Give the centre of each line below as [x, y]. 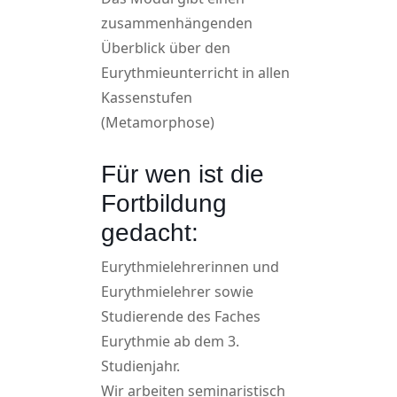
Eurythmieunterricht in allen [195, 73]
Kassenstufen [147, 97]
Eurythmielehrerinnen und [190, 267]
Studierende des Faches [181, 316]
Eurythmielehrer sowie [177, 292]
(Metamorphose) [158, 122]
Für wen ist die [183, 174]
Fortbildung [164, 203]
